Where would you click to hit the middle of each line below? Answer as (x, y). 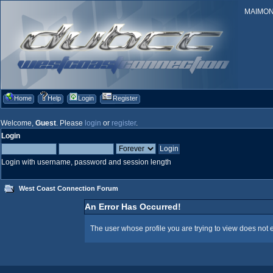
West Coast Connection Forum (68, 188)
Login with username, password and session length (86, 162)
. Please (70, 123)
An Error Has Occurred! (133, 207)
